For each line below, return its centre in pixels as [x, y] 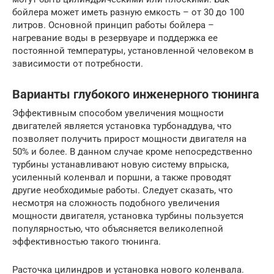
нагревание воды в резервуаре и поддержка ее [115, 38]
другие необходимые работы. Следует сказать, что [123, 190]
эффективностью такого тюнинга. [87, 241]
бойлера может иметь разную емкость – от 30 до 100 [128, 12]
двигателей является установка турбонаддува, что [122, 126]
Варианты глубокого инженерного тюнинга [136, 94]
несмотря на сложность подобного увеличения [116, 203]
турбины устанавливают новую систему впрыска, [120, 164]
